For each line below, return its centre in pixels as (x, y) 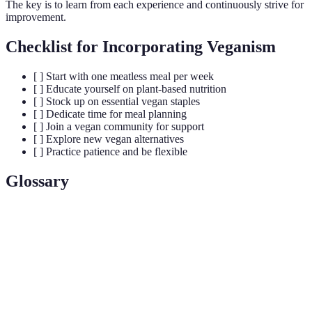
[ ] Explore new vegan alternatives (109, 139)
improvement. (36, 17)
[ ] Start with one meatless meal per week (124, 76)
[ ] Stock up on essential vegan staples (117, 101)
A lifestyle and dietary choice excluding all (182, 256)
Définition (119, 224)
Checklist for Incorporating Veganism (141, 47)
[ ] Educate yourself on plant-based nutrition (130, 88)
